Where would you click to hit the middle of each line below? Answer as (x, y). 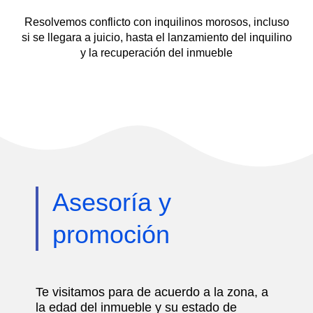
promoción (111, 235)
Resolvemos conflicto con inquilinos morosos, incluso (156, 22)
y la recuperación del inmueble (156, 53)
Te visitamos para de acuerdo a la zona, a (152, 292)
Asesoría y (112, 203)
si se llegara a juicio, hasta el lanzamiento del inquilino (156, 38)
